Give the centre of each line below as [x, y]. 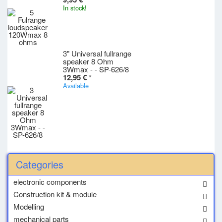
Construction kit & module [55, 194]
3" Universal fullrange [97, 53]
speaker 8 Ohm [88, 61]
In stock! [75, 7]
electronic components [50, 182]
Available [76, 85]
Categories [40, 164]
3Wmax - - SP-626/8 [96, 69]
